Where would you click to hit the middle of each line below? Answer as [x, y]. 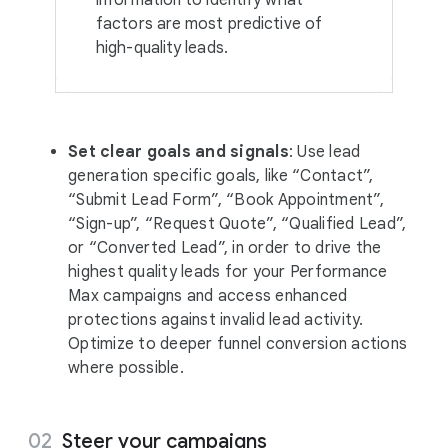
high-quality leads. [162, 48]
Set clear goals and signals [178, 152]
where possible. [126, 368]
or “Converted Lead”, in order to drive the [225, 248]
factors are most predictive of [209, 24]
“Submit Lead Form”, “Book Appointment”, [226, 200]
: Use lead [324, 152]
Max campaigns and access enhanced [208, 296]
